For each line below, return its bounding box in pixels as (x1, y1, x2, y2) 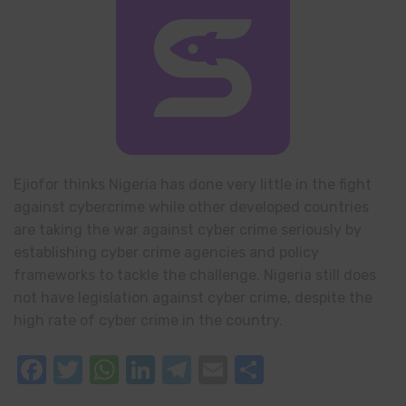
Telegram (191, 352, 313, 387)
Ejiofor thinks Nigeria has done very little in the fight (14, 176, 372, 193)
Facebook (46, 352, 177, 387)
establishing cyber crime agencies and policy (14, 244, 319, 261)
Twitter (82, 352, 179, 387)
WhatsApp (119, 352, 255, 387)
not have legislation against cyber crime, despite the (14, 289, 372, 306)
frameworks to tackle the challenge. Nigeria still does (14, 266, 376, 284)
